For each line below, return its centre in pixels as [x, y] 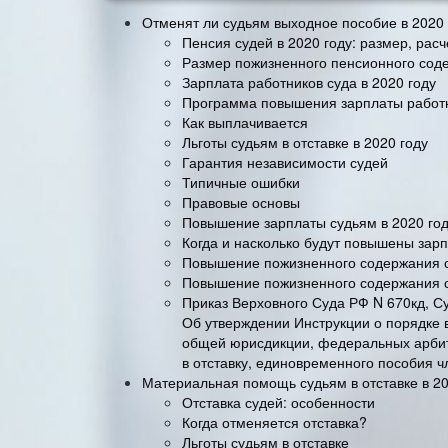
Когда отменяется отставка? [274, 421]
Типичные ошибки [241, 181]
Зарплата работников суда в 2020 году [309, 81]
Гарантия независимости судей [285, 161]
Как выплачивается [245, 121]
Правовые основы [241, 201]
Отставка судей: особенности [278, 401]
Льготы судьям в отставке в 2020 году [305, 141]
